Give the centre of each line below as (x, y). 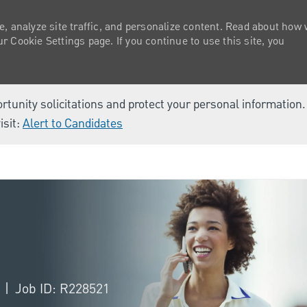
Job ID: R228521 (62, 288)
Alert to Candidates (73, 124)
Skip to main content (153, 151)
